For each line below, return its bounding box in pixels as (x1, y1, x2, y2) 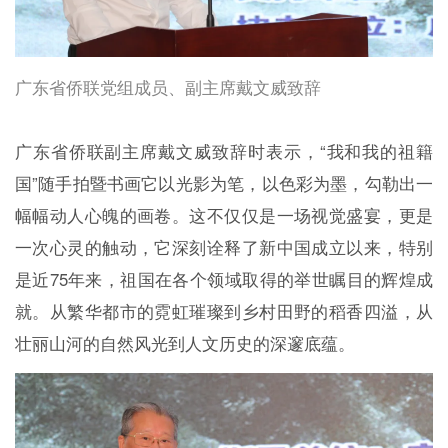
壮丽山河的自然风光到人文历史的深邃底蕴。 (14, 330, 355, 355)
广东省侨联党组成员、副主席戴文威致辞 (14, 74, 321, 99)
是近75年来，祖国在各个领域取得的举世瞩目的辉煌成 (14, 266, 434, 291)
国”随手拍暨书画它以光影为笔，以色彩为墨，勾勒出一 (14, 170, 434, 195)
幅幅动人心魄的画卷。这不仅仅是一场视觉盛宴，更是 (14, 202, 434, 227)
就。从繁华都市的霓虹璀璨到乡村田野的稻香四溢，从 (14, 298, 434, 323)
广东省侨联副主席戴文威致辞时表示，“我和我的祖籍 (14, 138, 434, 163)
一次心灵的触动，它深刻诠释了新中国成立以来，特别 (14, 234, 434, 259)
